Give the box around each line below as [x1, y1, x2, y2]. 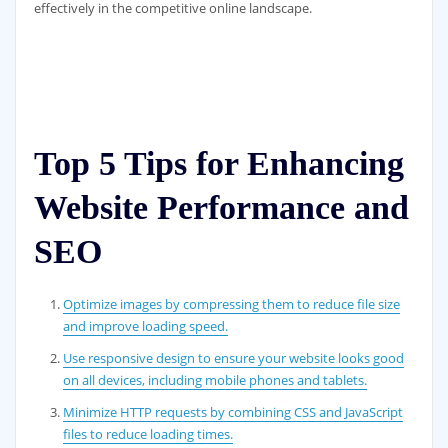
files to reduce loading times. [63, 424, 234, 443]
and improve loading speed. [63, 316, 229, 335]
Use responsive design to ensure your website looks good [63, 348, 405, 367]
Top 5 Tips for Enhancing [33, 145, 404, 183]
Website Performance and [33, 189, 409, 227]
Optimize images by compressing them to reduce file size [63, 294, 401, 313]
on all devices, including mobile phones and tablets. [63, 370, 368, 389]
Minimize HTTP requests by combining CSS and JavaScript [63, 402, 404, 421]
